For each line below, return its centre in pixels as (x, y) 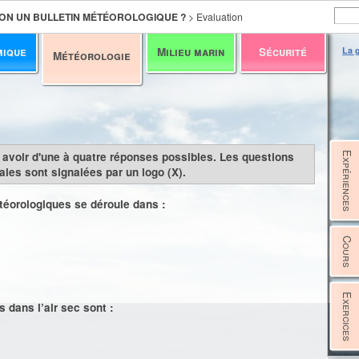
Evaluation (220, 16)
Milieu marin (191, 52)
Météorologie (92, 56)
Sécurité (283, 52)
